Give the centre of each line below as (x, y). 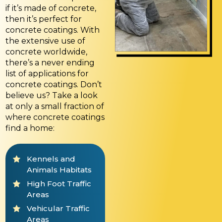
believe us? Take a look (52, 96)
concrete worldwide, (46, 52)
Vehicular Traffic (58, 209)
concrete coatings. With (53, 30)
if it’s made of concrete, (51, 8)
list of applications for (47, 74)
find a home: (30, 128)
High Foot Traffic (59, 184)
